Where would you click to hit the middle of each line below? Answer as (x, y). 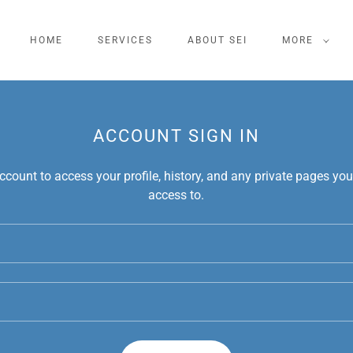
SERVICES (125, 40)
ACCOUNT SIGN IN (176, 136)
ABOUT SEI (218, 40)
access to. (176, 195)
